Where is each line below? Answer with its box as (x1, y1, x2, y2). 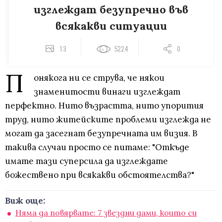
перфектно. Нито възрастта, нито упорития (5, 100, 204, 111)
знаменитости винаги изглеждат (34, 86, 180, 98)
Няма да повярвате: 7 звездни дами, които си (15, 208, 197, 218)
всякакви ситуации (55, 19, 167, 33)
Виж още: (5, 195, 45, 207)
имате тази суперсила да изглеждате (5, 156, 168, 167)
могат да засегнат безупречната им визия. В (5, 128, 197, 139)
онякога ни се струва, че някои (34, 72, 165, 84)
